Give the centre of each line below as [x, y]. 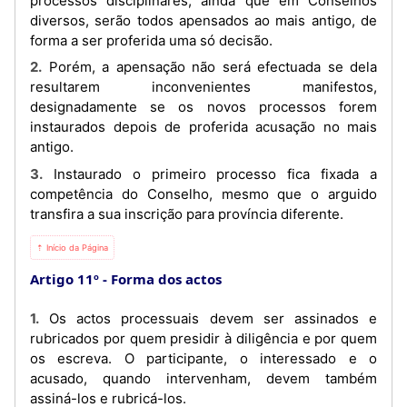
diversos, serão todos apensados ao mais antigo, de [203, 20]
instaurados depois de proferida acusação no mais [203, 127]
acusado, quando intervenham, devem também [203, 378]
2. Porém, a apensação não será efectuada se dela [36, 67]
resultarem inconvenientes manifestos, [203, 87]
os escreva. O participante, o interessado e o [203, 358]
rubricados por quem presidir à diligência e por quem [203, 338]
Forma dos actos [166, 278]
